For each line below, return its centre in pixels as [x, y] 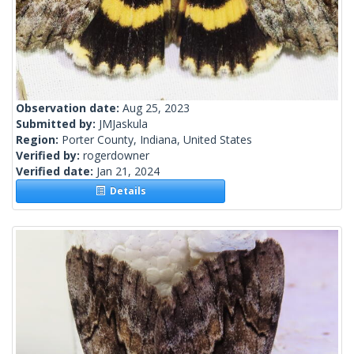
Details [125, 191]
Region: [39, 140]
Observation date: [69, 108]
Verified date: [56, 171]
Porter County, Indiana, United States [157, 140]
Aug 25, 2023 [156, 108]
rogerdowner [116, 156]
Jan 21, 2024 [128, 171]
